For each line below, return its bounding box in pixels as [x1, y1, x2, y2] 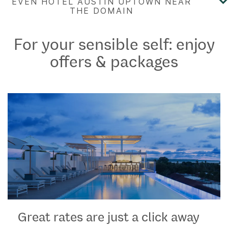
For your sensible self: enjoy [13, 34, 215, 53]
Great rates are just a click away [18, 209, 199, 224]
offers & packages [50, 51, 178, 70]
